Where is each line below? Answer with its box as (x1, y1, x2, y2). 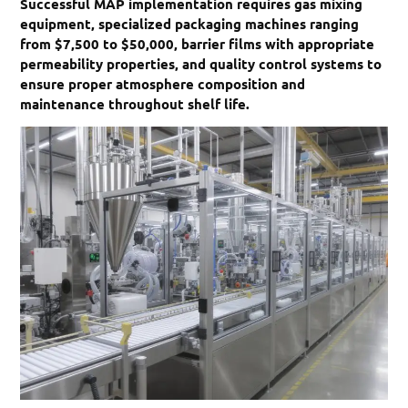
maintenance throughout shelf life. (20, 94, 250, 113)
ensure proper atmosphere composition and (20, 74, 306, 93)
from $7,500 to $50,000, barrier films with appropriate (20, 34, 375, 53)
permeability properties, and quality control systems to (20, 54, 382, 73)
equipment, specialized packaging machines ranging (20, 14, 360, 33)
